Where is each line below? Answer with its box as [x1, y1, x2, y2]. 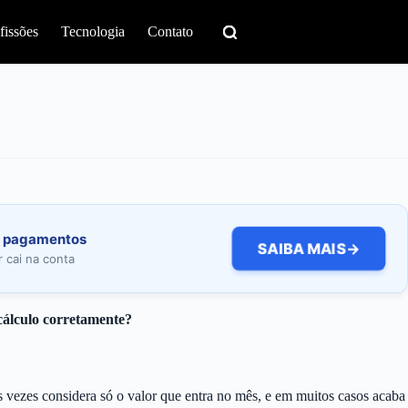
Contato [148, 24, 194, 39]
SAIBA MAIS [257, 239, 347, 259]
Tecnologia [61, 24, 126, 39]
